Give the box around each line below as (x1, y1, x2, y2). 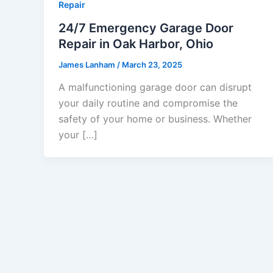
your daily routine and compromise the (58, 97, 238, 110)
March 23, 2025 (122, 59, 182, 69)
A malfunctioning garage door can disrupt (58, 81, 252, 94)
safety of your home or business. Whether (58, 113, 252, 126)
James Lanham (58, 59, 117, 69)
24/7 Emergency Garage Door (58, 20, 233, 35)
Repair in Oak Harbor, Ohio (58, 36, 213, 51)
